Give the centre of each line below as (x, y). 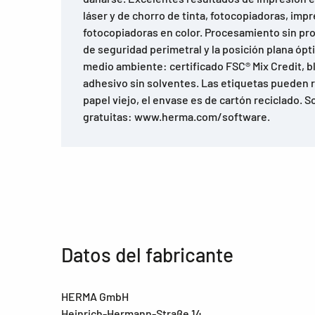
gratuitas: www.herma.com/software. (176, 117)
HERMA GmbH (95, 297)
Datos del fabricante (147, 255)
